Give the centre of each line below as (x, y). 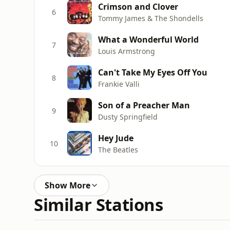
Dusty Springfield (128, 117)
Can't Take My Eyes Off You (153, 72)
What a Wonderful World (148, 39)
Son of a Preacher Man (144, 105)
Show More (68, 185)
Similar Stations (99, 205)
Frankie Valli (119, 84)
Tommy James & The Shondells (151, 18)
